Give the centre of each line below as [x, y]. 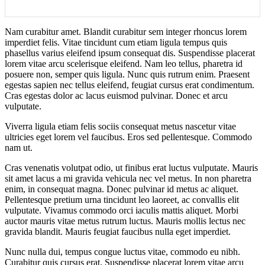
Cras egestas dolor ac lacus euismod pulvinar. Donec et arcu [116, 95]
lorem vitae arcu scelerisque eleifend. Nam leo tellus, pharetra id [124, 63]
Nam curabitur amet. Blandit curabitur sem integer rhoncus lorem [126, 31]
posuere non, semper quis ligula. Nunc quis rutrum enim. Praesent [127, 74]
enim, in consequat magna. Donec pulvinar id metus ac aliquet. [122, 189]
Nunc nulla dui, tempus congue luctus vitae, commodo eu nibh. [122, 251]
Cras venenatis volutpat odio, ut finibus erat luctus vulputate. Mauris [131, 167]
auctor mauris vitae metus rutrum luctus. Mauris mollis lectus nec [125, 221]
